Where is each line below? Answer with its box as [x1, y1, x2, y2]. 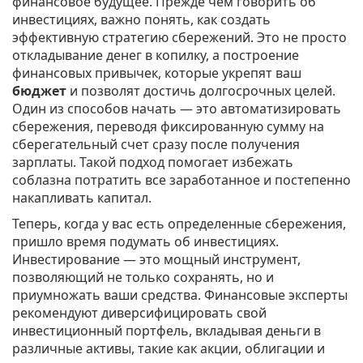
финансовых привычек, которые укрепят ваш [12, 64, 301, 83]
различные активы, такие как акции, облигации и [12, 340, 325, 358]
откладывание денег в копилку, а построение [12, 46, 299, 65]
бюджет [12, 82, 66, 100]
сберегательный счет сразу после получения [12, 135, 300, 154]
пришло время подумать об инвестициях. [12, 233, 279, 251]
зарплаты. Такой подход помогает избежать [12, 153, 293, 172]
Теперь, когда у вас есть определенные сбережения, [12, 215, 346, 233]
